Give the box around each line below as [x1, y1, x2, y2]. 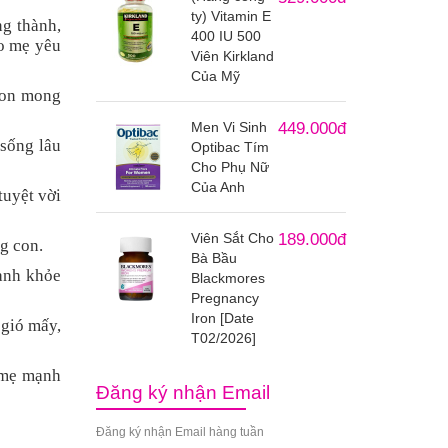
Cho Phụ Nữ [191, 159, 269, 175]
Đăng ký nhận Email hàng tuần [96, 425, 264, 439]
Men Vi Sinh [191, 119, 267, 135]
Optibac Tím [191, 139, 269, 155]
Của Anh [191, 179, 245, 195]
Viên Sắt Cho [191, 230, 274, 246]
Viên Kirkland [191, 48, 274, 64]
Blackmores [191, 270, 265, 286]
